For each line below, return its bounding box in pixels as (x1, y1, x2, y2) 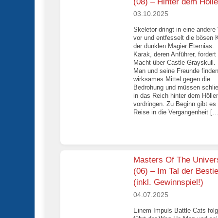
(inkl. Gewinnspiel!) (133, 178, 203, 187)
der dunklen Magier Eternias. (133, 42, 214, 50)
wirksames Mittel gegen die (133, 75, 210, 83)
